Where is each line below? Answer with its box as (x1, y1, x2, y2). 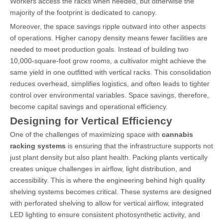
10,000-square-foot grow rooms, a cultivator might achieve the (10, 56, 206, 65)
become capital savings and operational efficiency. (10, 102, 168, 111)
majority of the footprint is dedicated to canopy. (10, 8, 157, 16)
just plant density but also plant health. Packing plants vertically (10, 153, 208, 161)
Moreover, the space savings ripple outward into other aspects (10, 22, 206, 30)
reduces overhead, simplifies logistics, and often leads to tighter (10, 79, 210, 88)
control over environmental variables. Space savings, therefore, (10, 91, 209, 99)
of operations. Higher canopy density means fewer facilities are (10, 33, 208, 42)
